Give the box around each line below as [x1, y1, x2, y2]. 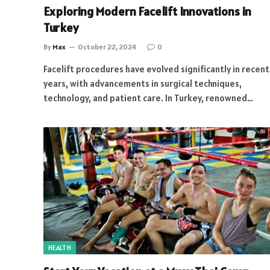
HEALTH [48, 243, 71, 252]
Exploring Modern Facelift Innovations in [43, 3, 251, 19]
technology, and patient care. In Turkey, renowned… [43, 92, 253, 104]
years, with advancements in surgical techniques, [43, 77, 242, 89]
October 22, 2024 [78, 42, 136, 51]
